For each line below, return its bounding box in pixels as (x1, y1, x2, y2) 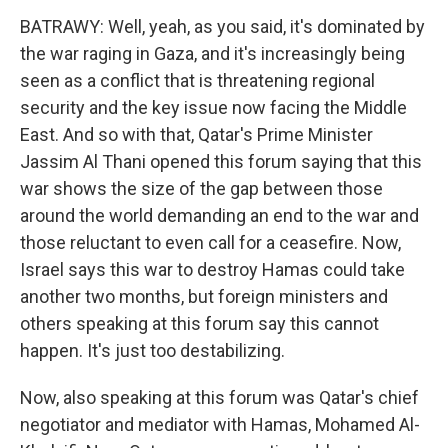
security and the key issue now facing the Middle (20, 97, 407, 118)
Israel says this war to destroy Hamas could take (20, 259, 405, 280)
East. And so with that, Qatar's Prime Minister (20, 124, 373, 145)
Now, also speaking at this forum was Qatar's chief (20, 387, 419, 408)
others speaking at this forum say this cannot (20, 313, 379, 334)
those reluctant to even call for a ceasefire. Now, (20, 232, 401, 253)
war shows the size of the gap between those (20, 178, 383, 199)
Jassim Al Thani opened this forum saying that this (20, 151, 422, 172)
